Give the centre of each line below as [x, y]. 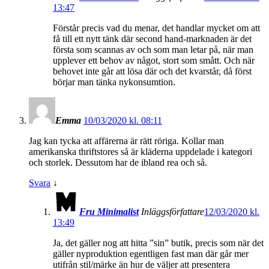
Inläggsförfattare [173, 212]
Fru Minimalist [109, 212]
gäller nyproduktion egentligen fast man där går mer [151, 254]
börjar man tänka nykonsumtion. [114, 82]
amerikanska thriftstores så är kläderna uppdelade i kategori [141, 152]
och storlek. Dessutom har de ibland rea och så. [118, 163]
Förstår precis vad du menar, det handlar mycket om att [156, 28]
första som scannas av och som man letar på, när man [153, 50]
